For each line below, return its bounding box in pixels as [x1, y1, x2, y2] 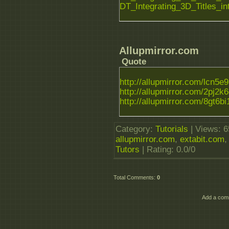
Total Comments [113, 174, 154, 181]
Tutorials [155, 124, 188, 134]
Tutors [116, 145, 140, 155]
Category [116, 124, 150, 134]
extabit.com [180, 134, 224, 145]
